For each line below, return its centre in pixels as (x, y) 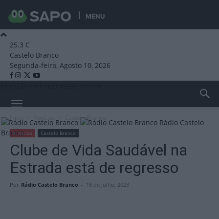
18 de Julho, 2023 (108, 185)
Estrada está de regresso (94, 168)
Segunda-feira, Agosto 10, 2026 (60, 65)
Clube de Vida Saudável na (99, 150)
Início (17, 118)
